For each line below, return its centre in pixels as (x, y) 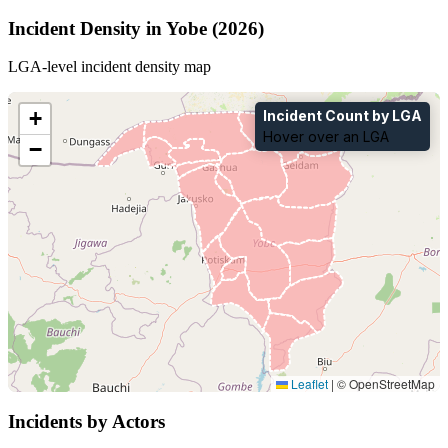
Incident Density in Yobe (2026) (136, 28)
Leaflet (308, 384)
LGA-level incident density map (109, 67)
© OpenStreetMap (384, 384)
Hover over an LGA (326, 137)
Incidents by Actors (86, 421)
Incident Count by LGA (342, 116)
